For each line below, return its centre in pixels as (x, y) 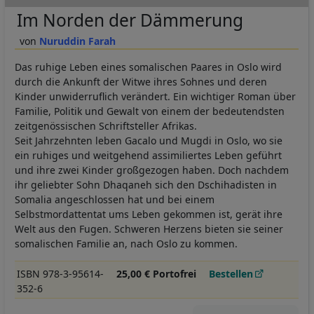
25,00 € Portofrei (156, 274)
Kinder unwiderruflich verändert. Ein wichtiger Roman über (155, 97)
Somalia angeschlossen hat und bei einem (115, 200)
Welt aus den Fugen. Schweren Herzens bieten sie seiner (149, 229)
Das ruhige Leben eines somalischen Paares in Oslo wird (148, 67)
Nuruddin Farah (77, 41)
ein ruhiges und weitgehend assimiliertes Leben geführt (148, 156)
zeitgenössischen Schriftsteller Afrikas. (106, 126)
